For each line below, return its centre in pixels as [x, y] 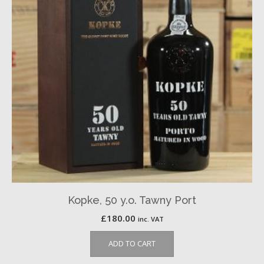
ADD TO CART [132, 243]
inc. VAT [151, 219]
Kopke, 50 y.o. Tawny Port [132, 200]
